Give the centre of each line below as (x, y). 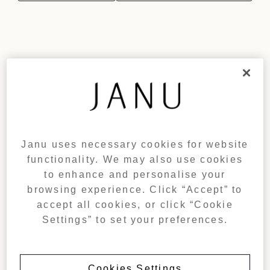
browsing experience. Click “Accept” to (135, 190)
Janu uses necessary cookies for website (135, 145)
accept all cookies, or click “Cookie (135, 205)
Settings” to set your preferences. (135, 220)
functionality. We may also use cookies (135, 160)
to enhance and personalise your (135, 175)
